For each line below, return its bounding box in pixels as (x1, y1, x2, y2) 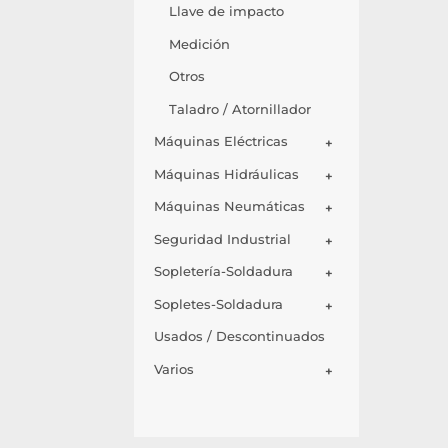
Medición (169, 35, 231, 52)
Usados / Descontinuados (154, 328, 326, 345)
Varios (154, 360, 195, 377)
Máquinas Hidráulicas (154, 165, 300, 182)
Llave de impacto (169, 3, 285, 20)
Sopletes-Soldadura (154, 295, 284, 312)
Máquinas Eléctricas (154, 133, 289, 150)
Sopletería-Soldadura (154, 263, 294, 280)
